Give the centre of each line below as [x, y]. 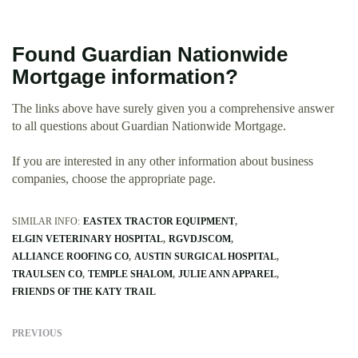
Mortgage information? [125, 76]
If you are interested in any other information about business [163, 161]
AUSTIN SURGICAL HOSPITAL [205, 256]
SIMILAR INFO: [46, 221]
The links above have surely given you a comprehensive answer [173, 108]
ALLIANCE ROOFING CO [70, 256]
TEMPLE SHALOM [130, 274]
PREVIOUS [37, 333]
